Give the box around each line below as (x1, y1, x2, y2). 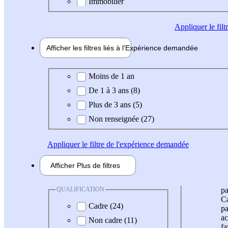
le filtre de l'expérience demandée (80, 140, 189, 149)
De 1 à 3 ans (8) (89, 86, 140, 95)
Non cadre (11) (89, 215, 137, 224)
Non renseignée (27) (89, 115, 154, 124)
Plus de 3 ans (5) (89, 100, 142, 109)
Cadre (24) (89, 201, 123, 210)
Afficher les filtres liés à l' (46, 43, 125, 52)
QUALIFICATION (56, 186, 104, 193)
